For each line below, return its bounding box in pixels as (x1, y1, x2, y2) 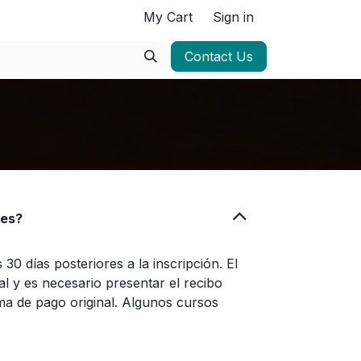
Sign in (213, 9, 254, 25)
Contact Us (185, 48, 253, 64)
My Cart (143, 9, 193, 25)
